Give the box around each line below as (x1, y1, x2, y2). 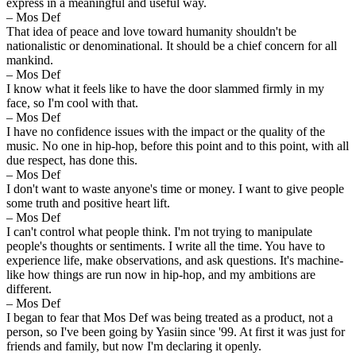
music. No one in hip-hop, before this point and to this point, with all (6, 138, 349, 153)
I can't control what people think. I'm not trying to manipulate (6, 224, 312, 238)
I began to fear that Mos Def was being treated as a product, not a (6, 310, 333, 324)
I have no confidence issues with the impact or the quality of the (6, 124, 325, 138)
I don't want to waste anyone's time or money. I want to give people (6, 181, 344, 195)
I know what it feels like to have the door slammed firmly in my (6, 81, 324, 95)
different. (6, 281, 52, 296)
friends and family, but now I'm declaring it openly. (6, 339, 261, 353)
